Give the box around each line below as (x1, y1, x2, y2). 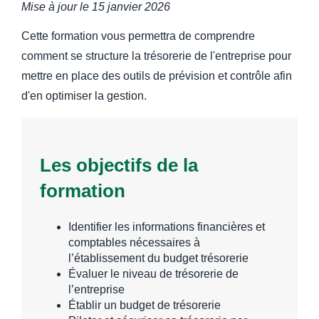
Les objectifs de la (40, 154, 199, 176)
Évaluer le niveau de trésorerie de (68, 267, 239, 280)
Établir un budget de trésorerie (68, 298, 221, 311)
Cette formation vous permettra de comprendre (21, 30, 255, 43)
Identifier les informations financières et (68, 220, 266, 233)
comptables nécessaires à (68, 236, 201, 249)
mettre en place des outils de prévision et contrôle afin (21, 70, 292, 83)
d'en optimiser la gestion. (21, 90, 147, 103)
